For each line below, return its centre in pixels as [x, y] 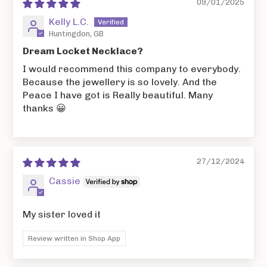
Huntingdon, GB [77, 33]
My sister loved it [62, 214]
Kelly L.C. [69, 21]
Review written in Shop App [74, 238]
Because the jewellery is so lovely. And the [120, 82]
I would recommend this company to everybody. [132, 69]
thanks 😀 [45, 108]
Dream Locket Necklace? [83, 51]
